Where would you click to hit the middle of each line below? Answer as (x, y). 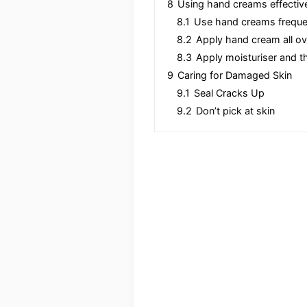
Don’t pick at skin (235, 111)
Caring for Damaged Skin (234, 75)
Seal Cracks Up (229, 93)
